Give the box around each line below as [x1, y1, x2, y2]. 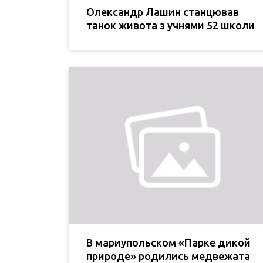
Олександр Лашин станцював [86, 5, 239, 18]
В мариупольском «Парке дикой [86, 237, 251, 249]
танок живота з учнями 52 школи [86, 19, 255, 31]
